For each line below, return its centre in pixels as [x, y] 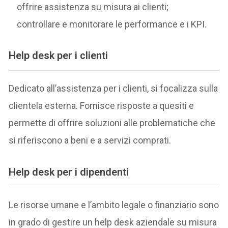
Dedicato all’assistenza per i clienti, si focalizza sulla [113, 89]
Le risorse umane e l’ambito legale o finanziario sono [114, 205]
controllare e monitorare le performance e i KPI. [112, 24]
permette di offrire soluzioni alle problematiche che [112, 123]
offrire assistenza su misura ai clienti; [93, 7]
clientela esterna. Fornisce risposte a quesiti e [102, 106]
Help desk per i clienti [59, 55]
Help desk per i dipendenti [69, 172]
